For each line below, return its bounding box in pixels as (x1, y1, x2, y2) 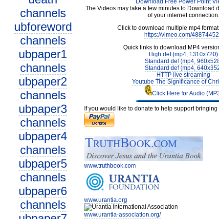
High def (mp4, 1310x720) (149, 51, 218, 58)
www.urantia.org (84, 197, 127, 203)
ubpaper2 (19, 75, 67, 88)
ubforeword (14, 20, 72, 33)
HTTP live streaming (156, 71, 210, 78)
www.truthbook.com (84, 162, 136, 169)
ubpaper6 (19, 184, 67, 197)
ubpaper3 (19, 102, 67, 115)
